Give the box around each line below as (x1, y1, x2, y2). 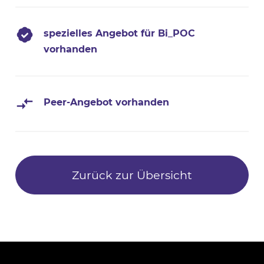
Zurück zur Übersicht (72, 168, 192, 183)
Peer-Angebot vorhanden (44, 96, 170, 108)
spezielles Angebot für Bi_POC (44, 28, 196, 39)
